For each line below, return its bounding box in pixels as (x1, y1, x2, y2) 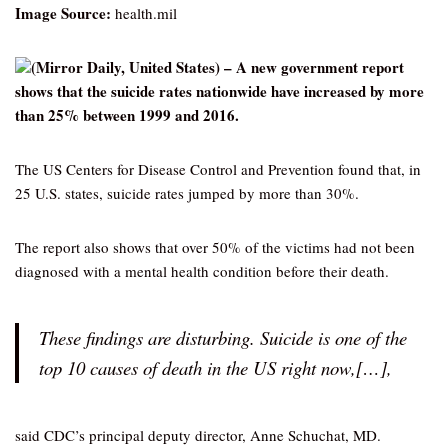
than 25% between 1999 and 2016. (15, 104, 239, 126)
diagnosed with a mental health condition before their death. (15, 261, 389, 281)
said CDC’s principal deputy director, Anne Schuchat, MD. (15, 425, 381, 445)
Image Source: (15, 2, 111, 24)
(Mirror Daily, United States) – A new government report (31, 56, 404, 78)
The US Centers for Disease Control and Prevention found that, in (15, 159, 421, 179)
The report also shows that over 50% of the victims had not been (15, 237, 415, 257)
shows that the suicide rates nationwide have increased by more (15, 80, 424, 102)
